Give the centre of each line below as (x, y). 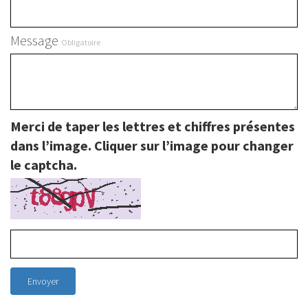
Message (36, 40)
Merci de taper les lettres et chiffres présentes (153, 126)
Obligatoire (81, 42)
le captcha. (44, 164)
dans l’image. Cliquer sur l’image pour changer (152, 145)
